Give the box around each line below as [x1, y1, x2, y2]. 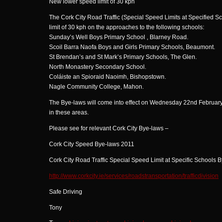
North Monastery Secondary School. [49, 63, 146, 70]
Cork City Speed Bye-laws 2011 [49, 141, 134, 148]
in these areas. [49, 109, 89, 116]
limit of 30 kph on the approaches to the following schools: [49, 24, 204, 31]
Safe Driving [49, 188, 82, 195]
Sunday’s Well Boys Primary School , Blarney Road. [49, 34, 188, 41]
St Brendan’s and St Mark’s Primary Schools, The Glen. [49, 54, 197, 60]
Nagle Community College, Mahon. [49, 83, 144, 90]
